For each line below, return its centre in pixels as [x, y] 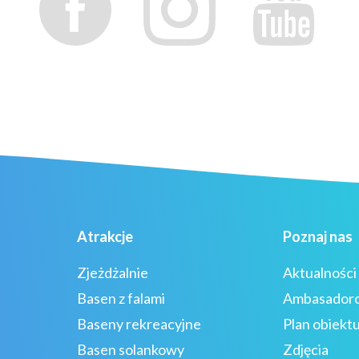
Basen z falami [121, 298]
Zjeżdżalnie [113, 272]
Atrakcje [105, 236]
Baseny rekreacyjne [139, 323]
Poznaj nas [318, 236]
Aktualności [320, 272]
